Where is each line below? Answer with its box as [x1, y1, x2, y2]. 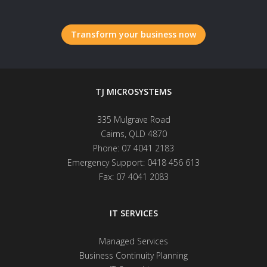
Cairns [100, 128, 125, 140]
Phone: [93, 142, 122, 154]
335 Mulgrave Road [97, 114, 170, 126]
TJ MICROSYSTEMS [95, 86, 172, 98]
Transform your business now [71, 29, 196, 41]
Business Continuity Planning [79, 250, 188, 262]
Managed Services [99, 235, 168, 247]
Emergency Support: [67, 157, 147, 169]
